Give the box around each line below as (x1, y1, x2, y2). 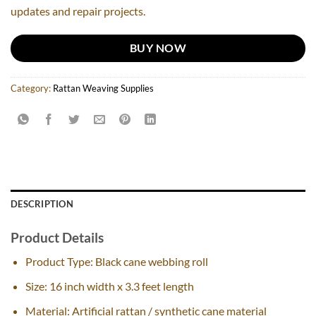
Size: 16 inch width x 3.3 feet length (25, 279, 194, 293)
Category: (11, 82, 53, 94)
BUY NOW (129, 42, 187, 55)
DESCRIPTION (11, 197, 73, 209)
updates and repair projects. (11, 4, 145, 18)
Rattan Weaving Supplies (53, 82, 154, 94)
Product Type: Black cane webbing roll (25, 255, 208, 269)
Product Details (11, 229, 104, 245)
